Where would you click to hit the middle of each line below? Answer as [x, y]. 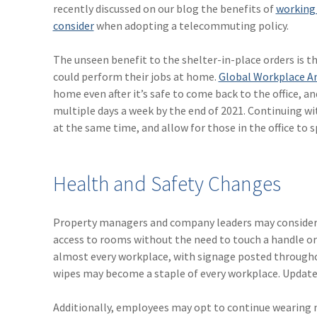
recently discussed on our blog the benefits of [164, 9]
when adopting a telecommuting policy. [191, 26]
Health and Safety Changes [167, 184]
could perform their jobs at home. [136, 77]
